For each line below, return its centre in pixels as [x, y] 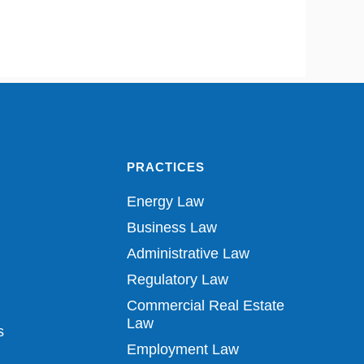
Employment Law [183, 349]
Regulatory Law [178, 279]
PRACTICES [166, 167]
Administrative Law [188, 253]
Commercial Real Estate [206, 305]
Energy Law [165, 201]
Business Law [172, 227]
